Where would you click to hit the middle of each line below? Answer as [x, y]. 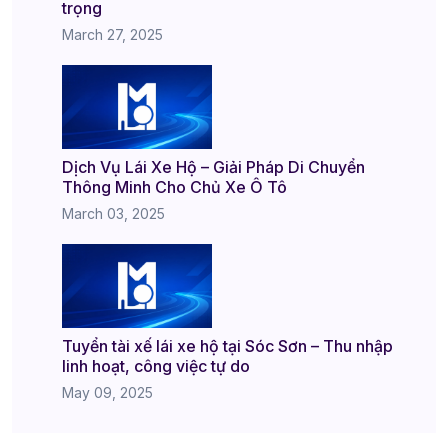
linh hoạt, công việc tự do [156, 366]
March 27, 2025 [112, 34]
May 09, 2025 [107, 393]
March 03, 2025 [113, 214]
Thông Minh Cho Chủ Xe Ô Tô [174, 187]
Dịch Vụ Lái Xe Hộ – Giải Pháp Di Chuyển [213, 167]
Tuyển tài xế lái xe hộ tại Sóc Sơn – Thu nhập [227, 346]
